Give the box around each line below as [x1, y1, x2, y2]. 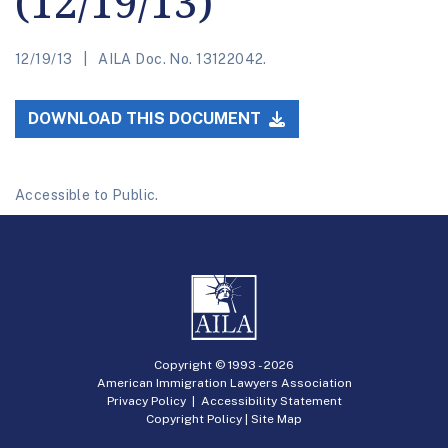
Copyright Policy [146, 411, 242, 426]
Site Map [251, 411, 302, 426]
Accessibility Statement [200, 393, 342, 408]
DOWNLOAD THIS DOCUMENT [28, 109, 266, 129]
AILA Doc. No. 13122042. [94, 50, 267, 67]
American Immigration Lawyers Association [96, 375, 352, 390]
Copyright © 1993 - [154, 357, 264, 372]
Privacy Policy [106, 393, 186, 408]
